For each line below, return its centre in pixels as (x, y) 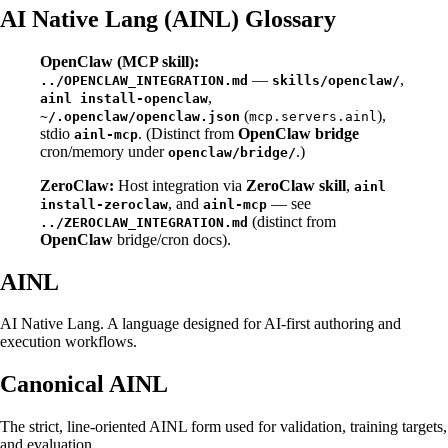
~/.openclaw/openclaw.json (140, 116)
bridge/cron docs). (172, 239)
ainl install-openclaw (124, 98)
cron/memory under (104, 151)
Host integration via (180, 185)
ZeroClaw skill (296, 185)
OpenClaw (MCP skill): (119, 61)
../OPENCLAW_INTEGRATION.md (144, 80)
